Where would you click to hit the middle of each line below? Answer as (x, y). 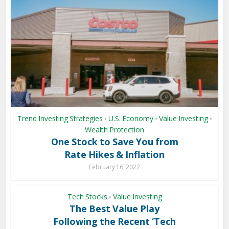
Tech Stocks (87, 196)
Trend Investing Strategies (60, 118)
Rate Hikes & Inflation (114, 154)
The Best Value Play (114, 208)
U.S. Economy (131, 118)
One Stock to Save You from (114, 141)
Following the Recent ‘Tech (114, 221)
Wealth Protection (114, 129)
